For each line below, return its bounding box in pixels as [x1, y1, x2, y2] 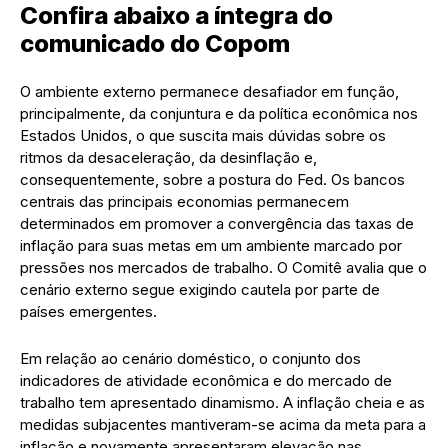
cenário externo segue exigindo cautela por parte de [20, 279, 380, 299]
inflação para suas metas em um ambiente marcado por [20, 235, 402, 255]
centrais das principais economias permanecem [20, 191, 349, 211]
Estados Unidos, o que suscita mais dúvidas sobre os [20, 125, 386, 145]
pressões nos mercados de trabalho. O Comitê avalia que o [20, 257, 427, 277]
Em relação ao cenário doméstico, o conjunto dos [20, 348, 361, 368]
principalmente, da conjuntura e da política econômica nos [20, 103, 418, 123]
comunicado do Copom [20, 28, 290, 58]
